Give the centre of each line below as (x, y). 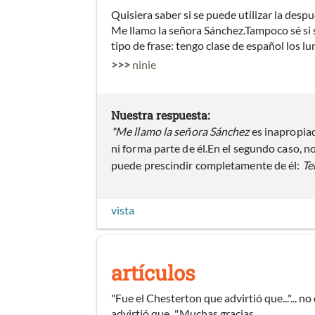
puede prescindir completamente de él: (207, 165)
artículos (153, 272)
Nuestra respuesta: (160, 115)
